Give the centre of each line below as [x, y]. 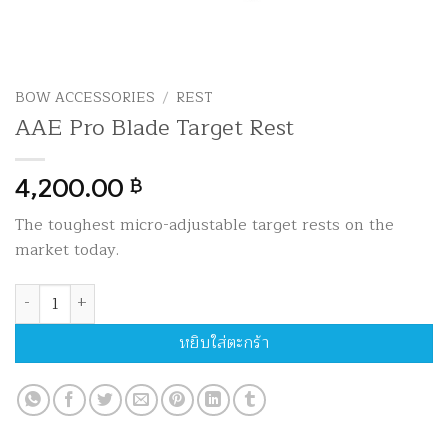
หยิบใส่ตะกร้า [224, 342]
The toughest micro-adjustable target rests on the [204, 224]
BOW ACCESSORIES [85, 97]
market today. [67, 249]
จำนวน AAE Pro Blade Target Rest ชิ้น [138, 293]
